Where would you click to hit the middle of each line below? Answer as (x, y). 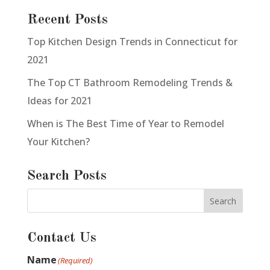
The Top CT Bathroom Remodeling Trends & (130, 83)
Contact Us (61, 238)
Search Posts (67, 176)
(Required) (75, 261)
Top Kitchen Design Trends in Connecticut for (132, 42)
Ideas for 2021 (59, 101)
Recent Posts (67, 20)
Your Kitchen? (58, 142)
